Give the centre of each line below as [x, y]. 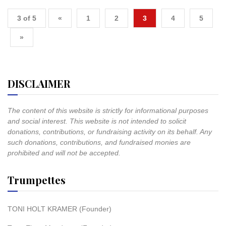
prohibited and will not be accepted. [64, 153]
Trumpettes [37, 180]
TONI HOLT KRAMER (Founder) [60, 209]
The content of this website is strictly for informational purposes [108, 110]
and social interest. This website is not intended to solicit [97, 121]
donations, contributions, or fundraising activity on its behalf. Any [110, 132]
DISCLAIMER [39, 83]
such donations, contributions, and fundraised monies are [99, 142]
